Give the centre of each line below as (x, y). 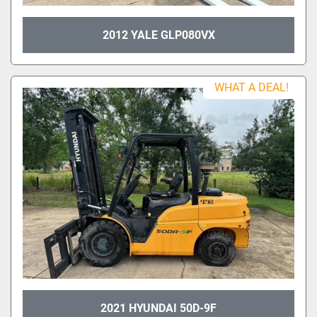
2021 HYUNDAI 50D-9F (158, 308)
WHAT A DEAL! (252, 87)
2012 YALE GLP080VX (158, 35)
